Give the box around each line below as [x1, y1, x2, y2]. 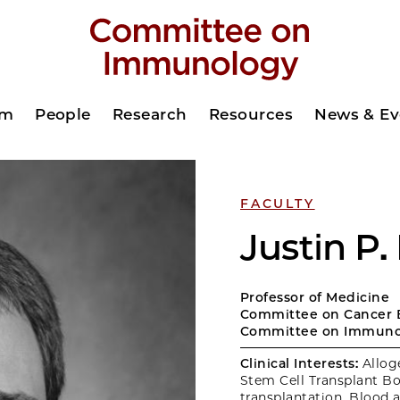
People [35, 105, 91, 123]
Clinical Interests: [240, 355, 359, 371]
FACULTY [240, 196, 315, 212]
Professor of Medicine [240, 289, 390, 305]
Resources [208, 105, 294, 123]
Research [112, 105, 187, 123]
